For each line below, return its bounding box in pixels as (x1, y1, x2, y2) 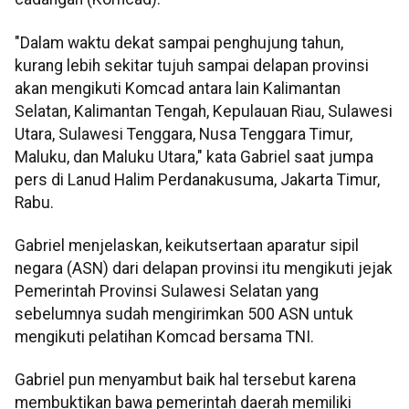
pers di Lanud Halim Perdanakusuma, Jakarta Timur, (15, 170, 380, 189)
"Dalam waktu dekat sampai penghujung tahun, (15, 33, 343, 52)
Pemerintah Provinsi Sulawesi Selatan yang (15, 281, 319, 300)
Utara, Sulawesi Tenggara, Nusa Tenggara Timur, (15, 124, 352, 143)
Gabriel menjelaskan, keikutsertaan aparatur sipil (15, 236, 359, 255)
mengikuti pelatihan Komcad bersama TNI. (15, 327, 314, 346)
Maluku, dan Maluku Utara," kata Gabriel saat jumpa (15, 147, 373, 166)
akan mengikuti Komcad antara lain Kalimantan (15, 79, 341, 98)
